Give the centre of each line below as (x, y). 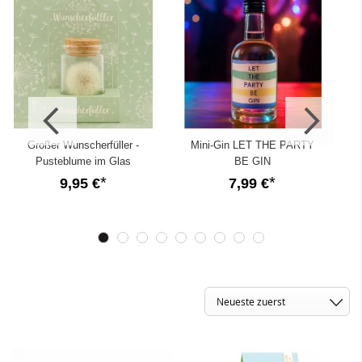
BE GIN (252, 162)
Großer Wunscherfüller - (83, 145)
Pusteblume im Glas (83, 162)
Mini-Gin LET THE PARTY (252, 145)
